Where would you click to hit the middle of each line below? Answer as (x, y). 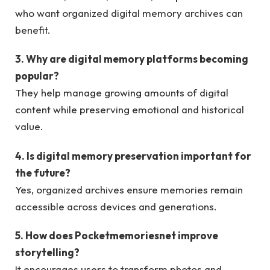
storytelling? (47, 252)
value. (29, 127)
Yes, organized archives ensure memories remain (129, 189)
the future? (43, 172)
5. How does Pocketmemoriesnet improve (117, 235)
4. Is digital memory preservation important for (133, 155)
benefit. (33, 30)
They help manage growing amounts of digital (122, 93)
